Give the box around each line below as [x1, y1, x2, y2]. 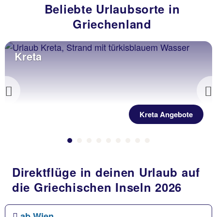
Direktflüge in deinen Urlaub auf [12, 164, 201, 180]
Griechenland [73, 15, 152, 32]
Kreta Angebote [139, 109, 193, 120]
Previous [4, 89, 56, 108]
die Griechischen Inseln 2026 [12, 179, 182, 195]
